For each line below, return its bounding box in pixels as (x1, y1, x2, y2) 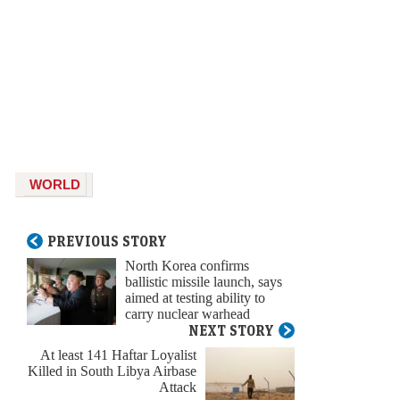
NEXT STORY (188, 321, 274, 339)
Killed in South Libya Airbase (28, 361, 196, 380)
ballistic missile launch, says (125, 271, 282, 291)
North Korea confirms (125, 255, 249, 275)
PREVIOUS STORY (47, 231, 167, 250)
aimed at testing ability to (125, 287, 265, 307)
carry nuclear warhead (125, 304, 250, 323)
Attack (159, 377, 196, 396)
